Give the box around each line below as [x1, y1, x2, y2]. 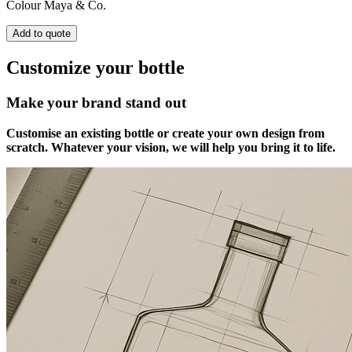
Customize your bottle [6, 57, 185, 79]
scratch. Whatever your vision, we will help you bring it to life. [6, 141, 335, 155]
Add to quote [13, 27, 71, 40]
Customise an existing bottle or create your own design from [6, 126, 324, 141]
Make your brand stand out [6, 94, 186, 112]
